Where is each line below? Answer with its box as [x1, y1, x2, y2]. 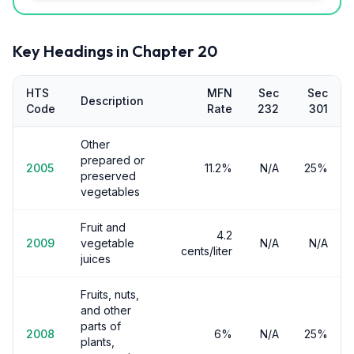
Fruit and [81, 220, 126, 234]
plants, [81, 335, 115, 348]
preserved [81, 169, 136, 183]
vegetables [81, 185, 140, 198]
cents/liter [181, 244, 232, 258]
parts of [81, 319, 121, 333]
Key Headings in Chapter [13, 41, 198, 61]
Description [81, 94, 144, 107]
